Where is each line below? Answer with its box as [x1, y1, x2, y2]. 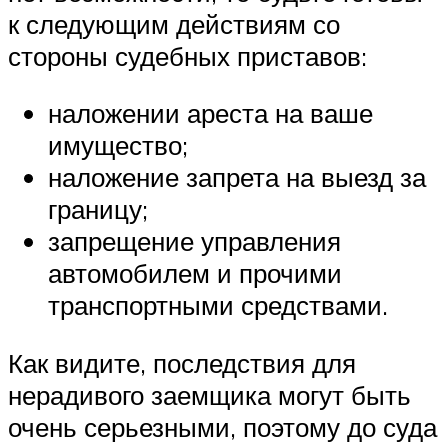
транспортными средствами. [48, 289, 388, 322]
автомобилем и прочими [48, 257, 342, 290]
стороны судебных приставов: [8, 39, 367, 72]
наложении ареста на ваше [48, 97, 373, 130]
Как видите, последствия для [8, 346, 356, 379]
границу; [48, 193, 148, 226]
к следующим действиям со [8, 7, 340, 40]
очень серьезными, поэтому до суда [8, 410, 437, 443]
